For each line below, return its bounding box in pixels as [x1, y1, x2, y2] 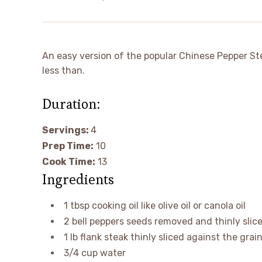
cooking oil [92, 200, 141, 211]
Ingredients [42, 170, 114, 188]
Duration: [42, 95, 100, 113]
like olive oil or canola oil [141, 200, 246, 211]
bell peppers [72, 216, 124, 227]
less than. [42, 65, 85, 76]
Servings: [42, 125, 91, 136]
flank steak [80, 232, 130, 243]
